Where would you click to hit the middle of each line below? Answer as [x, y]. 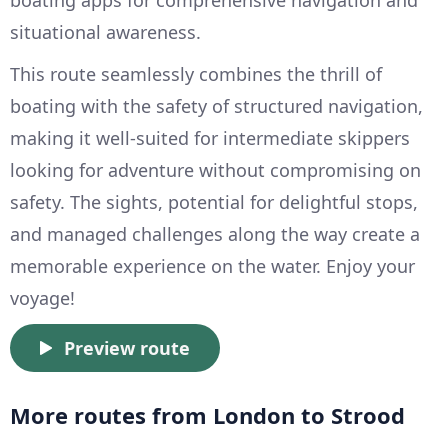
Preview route [127, 348]
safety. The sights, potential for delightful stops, [214, 202]
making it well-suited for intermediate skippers [210, 138]
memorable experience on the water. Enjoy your [212, 266]
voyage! [42, 298]
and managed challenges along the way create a [215, 234]
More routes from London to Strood [207, 415]
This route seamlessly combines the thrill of [196, 74]
